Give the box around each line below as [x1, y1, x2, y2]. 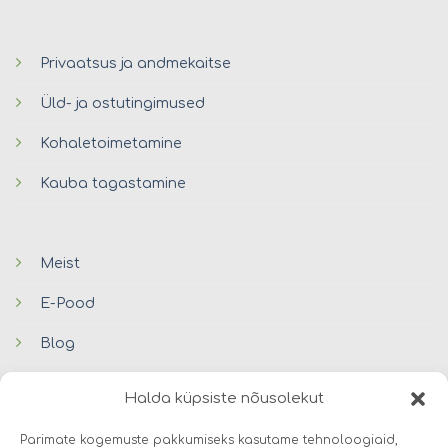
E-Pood [39, 295, 95, 312]
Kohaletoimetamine [39, 135, 182, 152]
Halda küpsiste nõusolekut [124, 390, 324, 407]
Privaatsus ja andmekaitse [39, 55, 231, 72]
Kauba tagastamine [39, 175, 186, 192]
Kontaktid [39, 375, 111, 392]
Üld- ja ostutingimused [39, 95, 205, 112]
